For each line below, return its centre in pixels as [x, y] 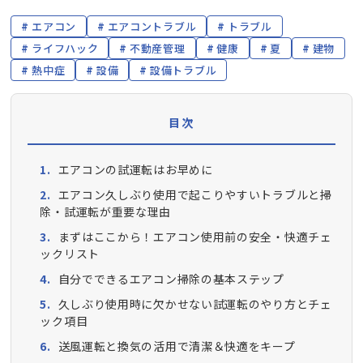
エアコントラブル [152, 26]
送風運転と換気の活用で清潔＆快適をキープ [177, 346]
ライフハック [65, 48]
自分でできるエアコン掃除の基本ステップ [171, 278]
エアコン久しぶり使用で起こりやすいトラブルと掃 [195, 194]
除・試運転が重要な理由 [106, 211]
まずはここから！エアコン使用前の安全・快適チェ [195, 236]
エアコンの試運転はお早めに [135, 169]
